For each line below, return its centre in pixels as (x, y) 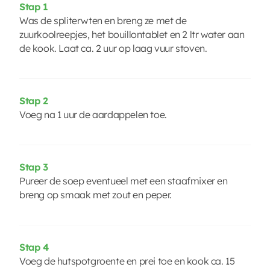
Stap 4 (34, 247)
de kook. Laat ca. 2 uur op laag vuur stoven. (113, 48)
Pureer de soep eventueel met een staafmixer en (124, 181)
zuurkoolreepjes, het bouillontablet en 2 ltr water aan (132, 34)
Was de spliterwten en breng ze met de (103, 20)
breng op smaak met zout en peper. (96, 194)
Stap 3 (34, 167)
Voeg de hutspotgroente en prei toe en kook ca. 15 (127, 261)
